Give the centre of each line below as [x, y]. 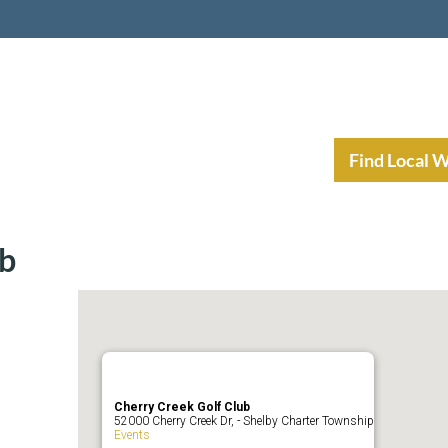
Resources [250, 159]
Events [132, 435]
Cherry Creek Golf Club [182, 407]
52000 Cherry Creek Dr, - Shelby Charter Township [244, 421]
